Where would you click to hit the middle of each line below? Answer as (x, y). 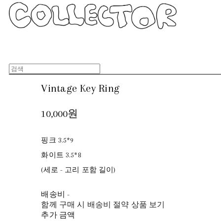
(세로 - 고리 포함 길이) (78, 169)
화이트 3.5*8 (61, 155)
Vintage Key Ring (80, 88)
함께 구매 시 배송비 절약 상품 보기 (103, 204)
